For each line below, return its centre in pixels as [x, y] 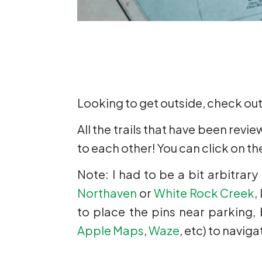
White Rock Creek [204, 193]
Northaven [107, 193]
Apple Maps [111, 230]
